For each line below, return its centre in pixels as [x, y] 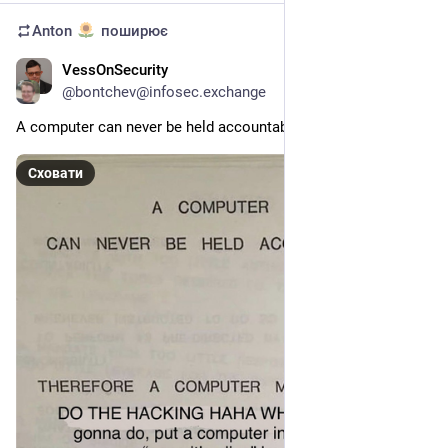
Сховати [55, 172]
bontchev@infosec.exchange [170, 91]
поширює [132, 30]
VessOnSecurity [115, 69]
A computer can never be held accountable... [164, 126]
